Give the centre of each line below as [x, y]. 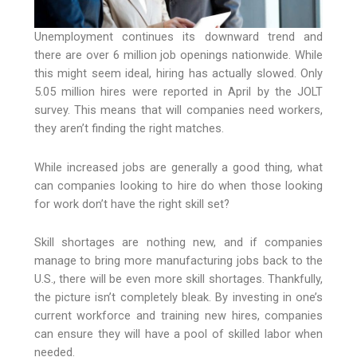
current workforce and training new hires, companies [178, 316]
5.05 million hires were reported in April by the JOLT [178, 92]
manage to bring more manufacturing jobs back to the [178, 261]
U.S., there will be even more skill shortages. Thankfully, [178, 279]
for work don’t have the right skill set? [131, 204]
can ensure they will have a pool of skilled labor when [178, 334]
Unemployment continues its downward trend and [178, 37]
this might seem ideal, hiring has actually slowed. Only [178, 74]
